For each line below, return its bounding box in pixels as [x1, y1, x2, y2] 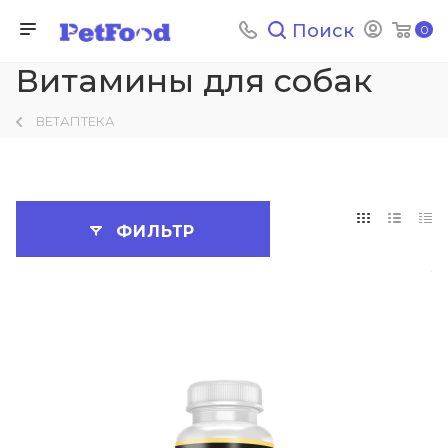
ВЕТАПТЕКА [36, 113, 115, 129]
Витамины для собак [16, 61, 372, 100]
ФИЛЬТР [116, 221, 196, 241]
